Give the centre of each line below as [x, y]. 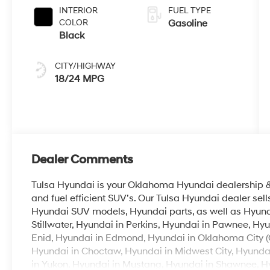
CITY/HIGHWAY [86, 66]
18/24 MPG [80, 79]
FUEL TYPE [189, 10]
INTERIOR [79, 10]
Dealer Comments [83, 159]
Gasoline [187, 23]
